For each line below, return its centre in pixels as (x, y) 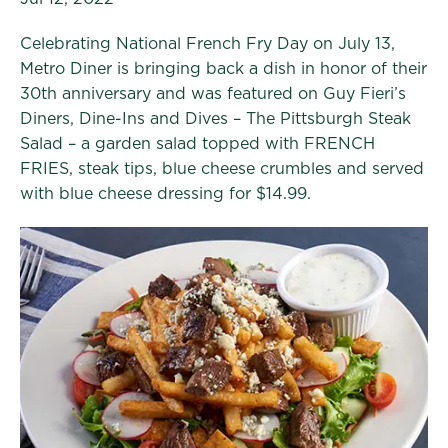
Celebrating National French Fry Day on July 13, (207, 44)
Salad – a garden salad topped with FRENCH (197, 144)
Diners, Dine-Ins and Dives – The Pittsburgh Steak (215, 119)
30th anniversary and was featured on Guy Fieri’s (213, 94)
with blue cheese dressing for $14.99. (165, 194)
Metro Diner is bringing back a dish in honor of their (223, 69)
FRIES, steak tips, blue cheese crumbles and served (222, 169)
